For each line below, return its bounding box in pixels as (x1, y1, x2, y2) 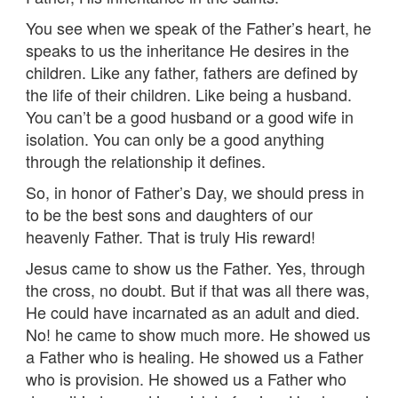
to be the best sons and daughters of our (26, 202, 313, 226)
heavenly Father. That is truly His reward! (26, 224, 315, 248)
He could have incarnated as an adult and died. (26, 299, 360, 323)
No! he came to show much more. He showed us (26, 322, 370, 346)
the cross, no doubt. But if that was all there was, (26, 277, 370, 301)
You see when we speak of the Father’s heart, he (26, 15, 371, 39)
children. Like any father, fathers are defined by (26, 60, 358, 84)
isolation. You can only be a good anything (26, 126, 324, 150)
